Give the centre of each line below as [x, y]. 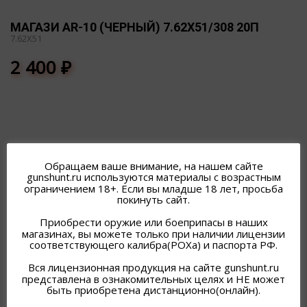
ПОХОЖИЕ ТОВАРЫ [153, 174]
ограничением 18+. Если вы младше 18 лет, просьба [153, 188]
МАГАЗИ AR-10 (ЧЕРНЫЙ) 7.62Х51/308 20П [135, 27]
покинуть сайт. [153, 200]
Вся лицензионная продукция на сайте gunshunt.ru [153, 268]
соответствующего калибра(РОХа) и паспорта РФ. [153, 245]
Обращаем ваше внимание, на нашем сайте [153, 165]
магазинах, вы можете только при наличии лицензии [153, 233]
